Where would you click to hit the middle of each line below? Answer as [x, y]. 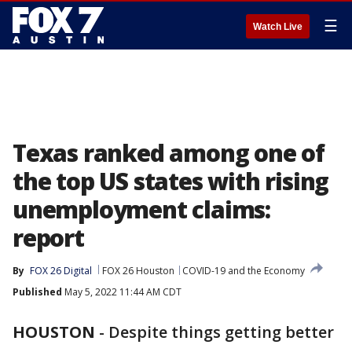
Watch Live [278, 27]
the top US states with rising [171, 181]
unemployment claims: [141, 209]
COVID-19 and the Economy [244, 271]
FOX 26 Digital [61, 271]
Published [37, 292]
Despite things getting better [221, 332]
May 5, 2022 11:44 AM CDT [122, 292]
